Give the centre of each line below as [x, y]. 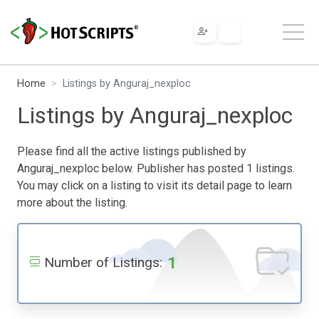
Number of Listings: [103, 262]
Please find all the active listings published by [132, 151]
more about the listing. [72, 202]
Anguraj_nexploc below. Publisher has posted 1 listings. [156, 168]
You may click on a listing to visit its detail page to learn [155, 185]
